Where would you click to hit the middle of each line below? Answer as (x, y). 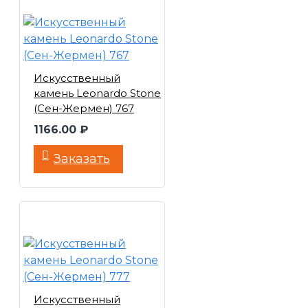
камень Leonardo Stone (97, 93)
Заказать (82, 159)
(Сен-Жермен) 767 (84, 108)
